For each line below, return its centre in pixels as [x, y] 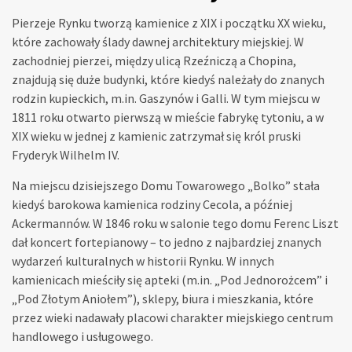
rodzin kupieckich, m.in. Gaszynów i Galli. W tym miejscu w [166, 99]
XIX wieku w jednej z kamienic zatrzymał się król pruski [156, 136]
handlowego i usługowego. [82, 337]
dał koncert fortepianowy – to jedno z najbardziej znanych [167, 242]
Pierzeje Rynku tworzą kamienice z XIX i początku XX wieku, [169, 23]
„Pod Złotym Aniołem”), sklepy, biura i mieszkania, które [163, 299]
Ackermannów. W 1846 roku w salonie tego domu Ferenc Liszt [175, 224]
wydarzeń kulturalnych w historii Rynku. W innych [143, 261]
